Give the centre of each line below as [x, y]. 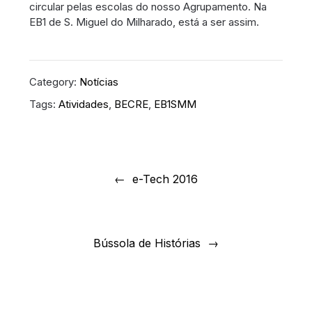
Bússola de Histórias [147, 243]
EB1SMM [175, 104]
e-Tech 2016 [165, 179]
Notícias [99, 81]
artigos [39, 198]
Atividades [84, 104]
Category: [55, 81]
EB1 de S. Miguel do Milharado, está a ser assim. [145, 22]
